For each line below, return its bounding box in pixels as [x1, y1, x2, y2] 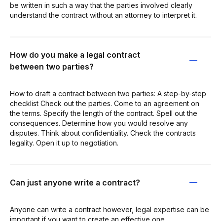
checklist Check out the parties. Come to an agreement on [10, 99, 199, 108]
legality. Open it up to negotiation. [10, 138, 118, 147]
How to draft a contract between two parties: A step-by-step [10, 89, 206, 98]
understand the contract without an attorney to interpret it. [10, 10, 197, 19]
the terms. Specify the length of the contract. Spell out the [10, 109, 197, 117]
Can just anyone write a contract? [10, 177, 140, 187]
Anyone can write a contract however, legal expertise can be [10, 205, 209, 214]
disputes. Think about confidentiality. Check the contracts [10, 128, 196, 137]
